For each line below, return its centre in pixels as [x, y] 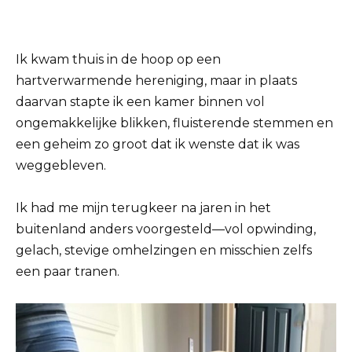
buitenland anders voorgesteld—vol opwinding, [166, 229]
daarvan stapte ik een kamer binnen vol [140, 101]
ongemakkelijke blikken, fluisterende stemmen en [174, 123]
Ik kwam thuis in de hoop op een [118, 59]
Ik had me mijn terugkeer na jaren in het [143, 207]
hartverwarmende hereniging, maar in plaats [156, 80]
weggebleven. [61, 165]
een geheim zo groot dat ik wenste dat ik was [158, 144]
